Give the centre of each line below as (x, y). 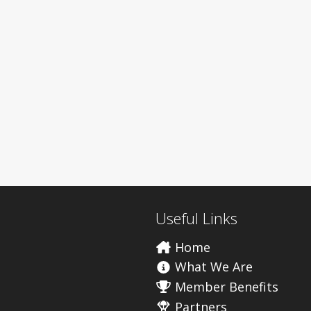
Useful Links (196, 218)
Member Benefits (225, 286)
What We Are (212, 267)
